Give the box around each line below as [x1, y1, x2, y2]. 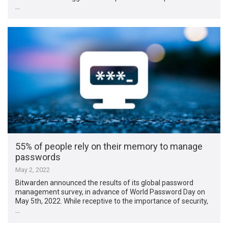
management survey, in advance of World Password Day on [15, 188, 206, 196]
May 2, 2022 [15, 166, 50, 174]
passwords [15, 152, 61, 163]
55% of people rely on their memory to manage [15, 141, 203, 152]
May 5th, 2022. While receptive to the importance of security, [15, 197, 209, 206]
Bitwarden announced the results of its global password [15, 179, 194, 187]
